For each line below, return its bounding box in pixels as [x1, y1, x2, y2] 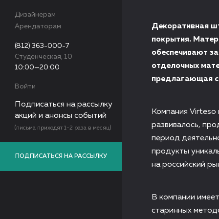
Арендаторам [15, 23, 61, 30]
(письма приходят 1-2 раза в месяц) [15, 125, 111, 131]
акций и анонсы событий [15, 112, 107, 120]
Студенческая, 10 [15, 53, 72, 60]
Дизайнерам [15, 11, 56, 18]
